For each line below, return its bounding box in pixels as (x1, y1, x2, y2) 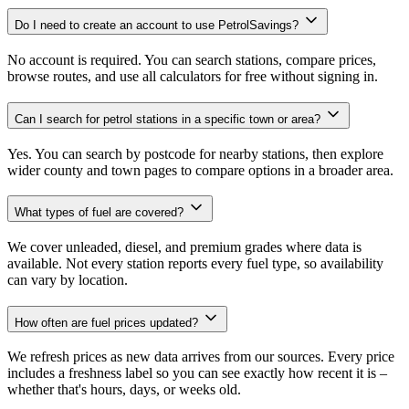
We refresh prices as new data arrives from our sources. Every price (7, 349, 394, 365)
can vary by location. (7, 271, 128, 288)
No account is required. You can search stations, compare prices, (7, 52, 376, 68)
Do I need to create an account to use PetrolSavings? (15, 18, 302, 33)
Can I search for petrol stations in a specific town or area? (15, 111, 324, 126)
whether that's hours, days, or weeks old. (7, 382, 241, 398)
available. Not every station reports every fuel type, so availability (7, 255, 383, 271)
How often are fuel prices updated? (15, 315, 202, 330)
